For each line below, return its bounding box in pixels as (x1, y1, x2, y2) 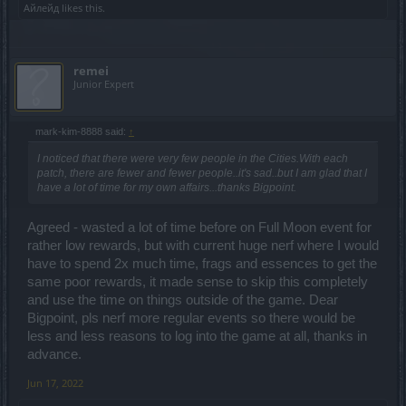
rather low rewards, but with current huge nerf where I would (27, 237, 379, 253)
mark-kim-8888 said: (35, 126, 129, 137)
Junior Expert (73, 77, 134, 91)
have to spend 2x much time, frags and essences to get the (27, 256, 377, 271)
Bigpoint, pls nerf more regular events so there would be (27, 310, 355, 325)
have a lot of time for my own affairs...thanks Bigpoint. (37, 181, 296, 194)
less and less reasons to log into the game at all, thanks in (27, 328, 367, 343)
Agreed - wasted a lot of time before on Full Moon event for (27, 219, 372, 235)
